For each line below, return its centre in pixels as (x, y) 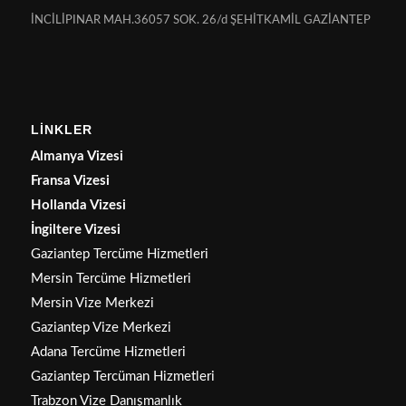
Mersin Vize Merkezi (92, 304)
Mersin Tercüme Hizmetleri (111, 279)
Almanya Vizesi (77, 157)
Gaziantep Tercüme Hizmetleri (119, 255)
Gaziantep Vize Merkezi (101, 328)
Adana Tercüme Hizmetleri (108, 353)
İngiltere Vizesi (75, 230)
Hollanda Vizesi (78, 206)
